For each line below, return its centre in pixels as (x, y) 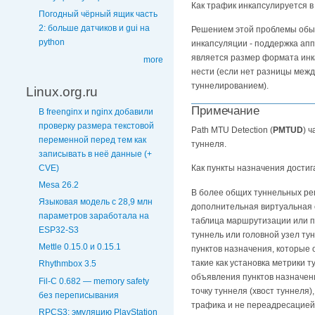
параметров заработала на (94, 216)
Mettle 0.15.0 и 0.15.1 (80, 247)
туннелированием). (230, 86)
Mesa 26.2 (59, 185)
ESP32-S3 (59, 230)
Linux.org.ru (62, 91)
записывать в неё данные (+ (95, 154)
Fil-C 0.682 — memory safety (94, 281)
